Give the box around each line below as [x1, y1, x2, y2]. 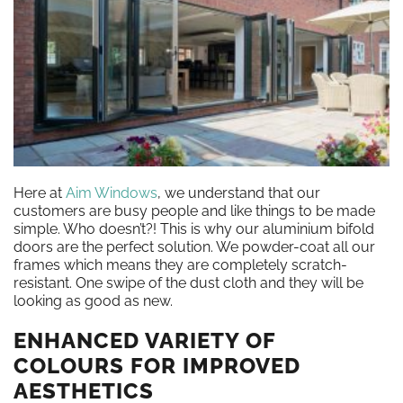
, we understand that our [157, 184, 320, 202]
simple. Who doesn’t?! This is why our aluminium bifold [13, 220, 374, 238]
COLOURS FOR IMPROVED [13, 353, 300, 380]
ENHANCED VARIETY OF [13, 327, 275, 354]
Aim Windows [66, 184, 157, 202]
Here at [13, 184, 66, 202]
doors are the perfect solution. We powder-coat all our [13, 238, 375, 256]
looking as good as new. [13, 292, 173, 310]
